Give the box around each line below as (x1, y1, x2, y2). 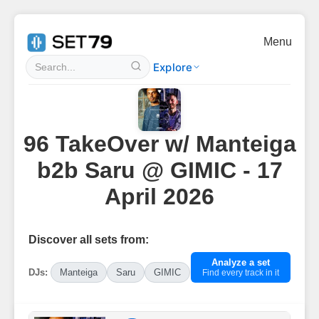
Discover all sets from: (28, 234, 149, 246)
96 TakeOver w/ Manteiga (23, 131, 296, 157)
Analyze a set (211, 257, 270, 268)
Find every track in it (202, 268, 279, 278)
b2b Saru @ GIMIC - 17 (36, 157, 283, 183)
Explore (153, 60, 193, 74)
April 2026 (105, 184, 214, 209)
